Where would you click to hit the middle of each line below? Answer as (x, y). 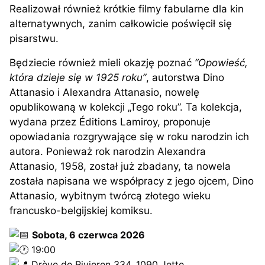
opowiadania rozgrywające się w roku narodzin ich (129, 136)
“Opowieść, (221, 62)
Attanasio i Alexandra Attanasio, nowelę (104, 92)
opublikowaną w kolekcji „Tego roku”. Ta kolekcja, (126, 107)
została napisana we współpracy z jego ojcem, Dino (132, 181)
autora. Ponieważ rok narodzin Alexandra (108, 151)
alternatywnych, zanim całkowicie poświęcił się (121, 23)
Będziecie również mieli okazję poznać (102, 62)
